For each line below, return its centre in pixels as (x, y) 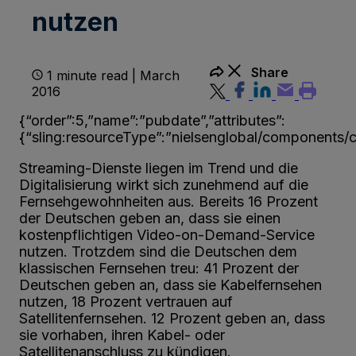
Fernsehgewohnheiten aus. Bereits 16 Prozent (168, 201)
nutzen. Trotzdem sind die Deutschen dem (158, 251)
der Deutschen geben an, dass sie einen (150, 218)
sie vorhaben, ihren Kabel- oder (122, 335)
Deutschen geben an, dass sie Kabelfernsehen (170, 284)
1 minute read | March (113, 75)
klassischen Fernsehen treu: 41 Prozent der (159, 268)
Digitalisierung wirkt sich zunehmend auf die (164, 184)
